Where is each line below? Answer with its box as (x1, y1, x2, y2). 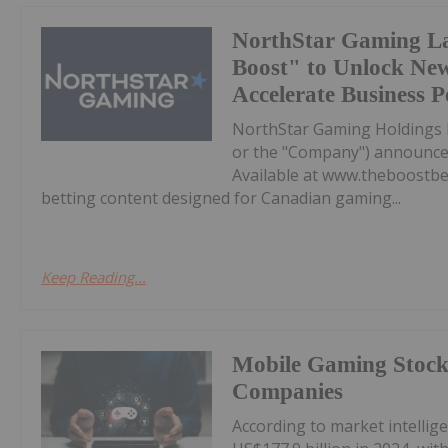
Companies (232, 379, 344, 405)
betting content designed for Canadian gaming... (41, 187, 401, 210)
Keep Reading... (41, 267, 146, 288)
